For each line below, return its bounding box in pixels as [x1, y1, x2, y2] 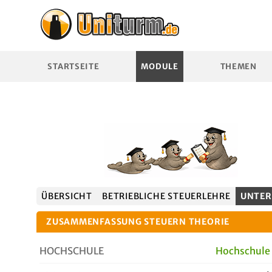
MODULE [141, 61, 178, 72]
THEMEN [220, 61, 257, 72]
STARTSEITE [47, 61, 100, 72]
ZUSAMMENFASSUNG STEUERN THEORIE [46, 216, 230, 227]
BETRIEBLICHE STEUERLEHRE [102, 191, 231, 202]
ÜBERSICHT [41, 191, 93, 202]
